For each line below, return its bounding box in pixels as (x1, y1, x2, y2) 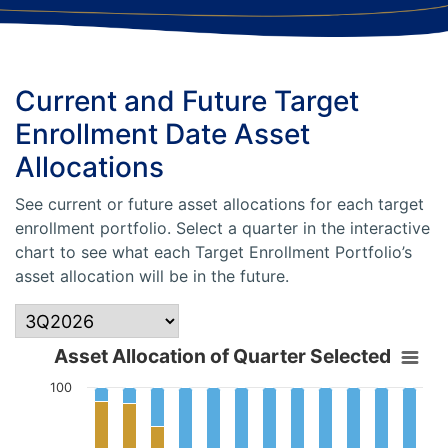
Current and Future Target (15, 84, 359, 118)
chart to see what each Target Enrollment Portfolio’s (15, 242, 412, 262)
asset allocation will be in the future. (15, 266, 289, 286)
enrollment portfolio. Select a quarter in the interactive (15, 218, 430, 238)
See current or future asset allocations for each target (15, 194, 424, 214)
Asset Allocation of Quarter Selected (53, 344, 391, 368)
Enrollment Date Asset (15, 117, 310, 151)
